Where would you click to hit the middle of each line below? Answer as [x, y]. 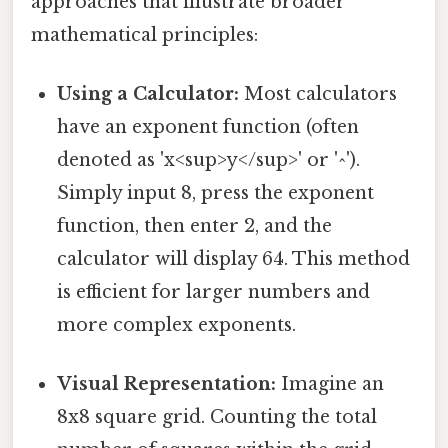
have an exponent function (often [208, 126]
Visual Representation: [167, 384]
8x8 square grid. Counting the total [217, 417]
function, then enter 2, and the [195, 225]
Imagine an [330, 384]
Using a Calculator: [148, 93]
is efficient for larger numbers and [214, 291]
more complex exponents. [177, 324]
